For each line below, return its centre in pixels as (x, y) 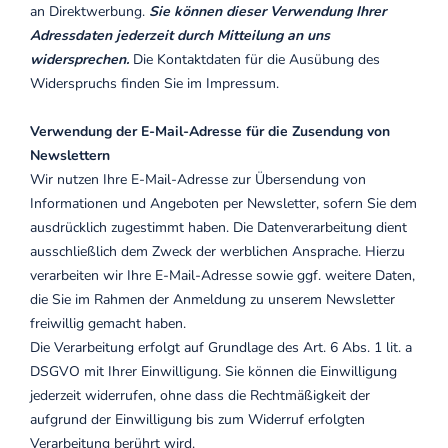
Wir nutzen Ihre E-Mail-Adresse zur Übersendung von (198, 179)
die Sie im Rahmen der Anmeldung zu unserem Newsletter (212, 299)
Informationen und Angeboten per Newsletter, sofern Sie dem (223, 203)
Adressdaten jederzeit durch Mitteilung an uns (180, 35)
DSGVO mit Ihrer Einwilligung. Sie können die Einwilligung (213, 371)
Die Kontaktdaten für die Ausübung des (256, 59)
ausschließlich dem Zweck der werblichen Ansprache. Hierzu (217, 251)
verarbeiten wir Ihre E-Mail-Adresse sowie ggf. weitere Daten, (222, 275)
